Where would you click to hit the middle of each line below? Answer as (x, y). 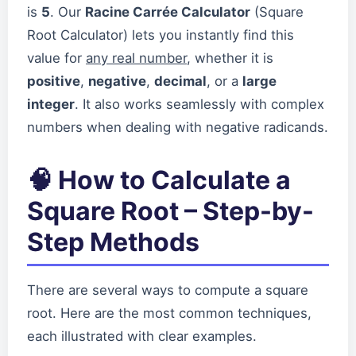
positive (54, 81)
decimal (180, 81)
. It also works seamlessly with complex (199, 104)
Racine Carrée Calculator (168, 12)
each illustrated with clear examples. (142, 336)
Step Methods (113, 242)
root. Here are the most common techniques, (169, 313)
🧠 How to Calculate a (159, 180)
